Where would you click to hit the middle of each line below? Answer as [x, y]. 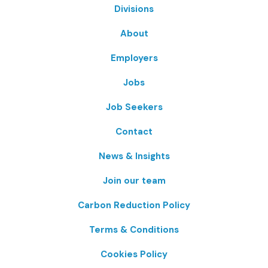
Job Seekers [134, 107]
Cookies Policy [134, 254]
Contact [134, 131]
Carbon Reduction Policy [134, 205]
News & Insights [134, 156]
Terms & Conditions [134, 229]
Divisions [134, 9]
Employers [134, 58]
